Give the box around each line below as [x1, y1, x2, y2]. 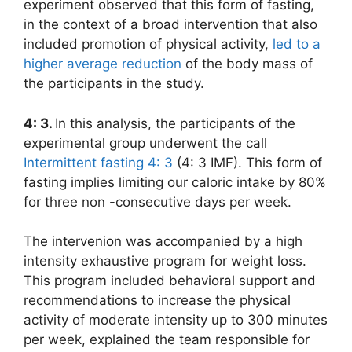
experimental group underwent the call [24, 134, 267, 151]
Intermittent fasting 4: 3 [24, 154, 173, 170]
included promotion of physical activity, [24, 36, 273, 53]
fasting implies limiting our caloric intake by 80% [24, 174, 326, 190]
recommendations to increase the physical [24, 292, 291, 309]
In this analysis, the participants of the [55, 115, 295, 131]
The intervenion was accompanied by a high [24, 233, 302, 250]
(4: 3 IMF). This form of [173, 154, 322, 170]
